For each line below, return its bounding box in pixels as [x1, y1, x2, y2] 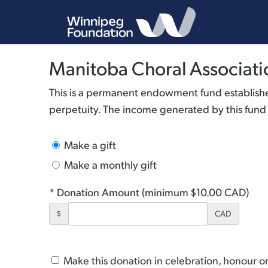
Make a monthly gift [62, 159, 157, 172]
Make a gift [62, 139, 116, 152]
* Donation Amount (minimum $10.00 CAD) [49, 187, 249, 199]
